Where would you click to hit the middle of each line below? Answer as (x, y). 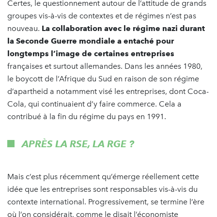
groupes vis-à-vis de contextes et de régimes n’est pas (102, 16)
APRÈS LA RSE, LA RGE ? (78, 144)
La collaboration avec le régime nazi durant (123, 29)
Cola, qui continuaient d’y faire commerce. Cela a (94, 104)
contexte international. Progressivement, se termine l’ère (106, 202)
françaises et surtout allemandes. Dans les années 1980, (105, 66)
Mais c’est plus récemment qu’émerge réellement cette (103, 177)
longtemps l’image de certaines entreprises (91, 54)
